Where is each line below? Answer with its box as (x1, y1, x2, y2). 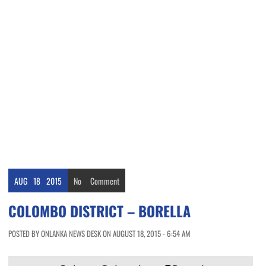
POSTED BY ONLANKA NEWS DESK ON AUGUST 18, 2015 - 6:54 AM (8, 227, 191, 240)
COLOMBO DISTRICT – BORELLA (8, 200, 191, 222)
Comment (90, 175, 119, 188)
